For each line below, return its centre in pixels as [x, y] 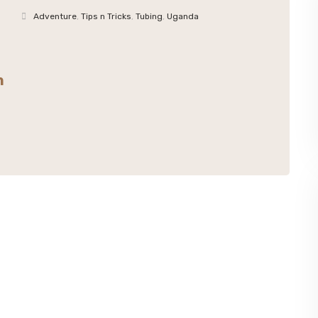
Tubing [149, 16]
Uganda [183, 16]
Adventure [55, 16]
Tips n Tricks [106, 16]
